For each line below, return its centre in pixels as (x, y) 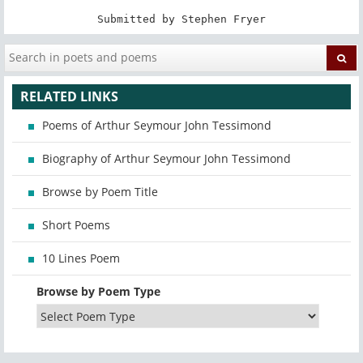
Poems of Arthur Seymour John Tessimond (157, 126)
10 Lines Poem (81, 258)
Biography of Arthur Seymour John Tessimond (167, 159)
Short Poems (76, 225)
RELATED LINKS (69, 97)
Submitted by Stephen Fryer (181, 19)
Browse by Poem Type (98, 292)
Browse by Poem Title (100, 192)
